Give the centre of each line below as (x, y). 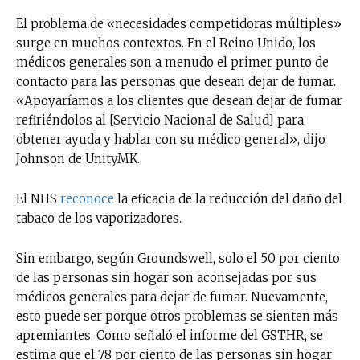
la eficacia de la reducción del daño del (228, 198)
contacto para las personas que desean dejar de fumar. (176, 81)
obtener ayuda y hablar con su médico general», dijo (171, 139)
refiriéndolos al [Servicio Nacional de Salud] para (160, 120)
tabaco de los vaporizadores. (99, 218)
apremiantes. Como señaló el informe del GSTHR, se (170, 335)
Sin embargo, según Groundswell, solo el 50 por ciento (178, 258)
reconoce (87, 198)
